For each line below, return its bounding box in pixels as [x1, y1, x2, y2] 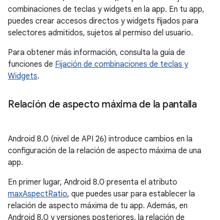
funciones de [8, 59, 55, 69]
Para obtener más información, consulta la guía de [8, 48, 185, 57]
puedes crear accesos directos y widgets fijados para [8, 16, 198, 26]
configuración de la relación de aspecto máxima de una [8, 146, 201, 156]
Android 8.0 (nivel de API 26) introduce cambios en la [8, 134, 192, 144]
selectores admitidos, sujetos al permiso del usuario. [8, 28, 193, 38]
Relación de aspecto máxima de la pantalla [8, 98, 197, 110]
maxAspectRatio [8, 189, 67, 199]
